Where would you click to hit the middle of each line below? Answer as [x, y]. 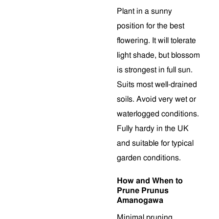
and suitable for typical [155, 143]
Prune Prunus [143, 191]
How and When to [150, 181]
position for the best [151, 26]
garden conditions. [149, 158]
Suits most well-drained [157, 85]
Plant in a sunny [144, 11]
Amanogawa [140, 200]
